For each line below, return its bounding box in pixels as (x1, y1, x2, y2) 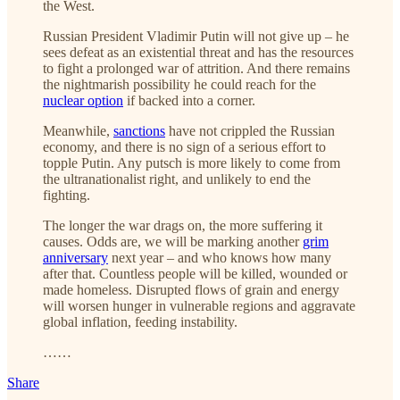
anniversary (43, 249, 108, 265)
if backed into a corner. (123, 92, 255, 108)
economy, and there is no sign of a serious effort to (43, 138, 326, 154)
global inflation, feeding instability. (43, 313, 237, 329)
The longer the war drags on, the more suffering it (43, 217, 322, 233)
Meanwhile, (43, 122, 113, 138)
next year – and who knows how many (108, 249, 331, 265)
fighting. (43, 187, 90, 203)
